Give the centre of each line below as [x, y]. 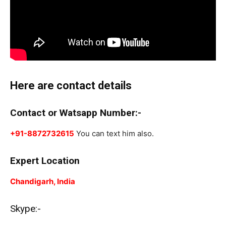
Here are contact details [71, 85]
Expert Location [45, 160]
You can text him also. [114, 133]
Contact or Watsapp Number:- [76, 112]
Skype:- [25, 208]
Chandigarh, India [43, 181]
